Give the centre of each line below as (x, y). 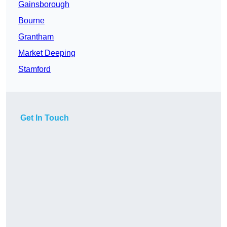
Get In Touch (45, 118)
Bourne (31, 21)
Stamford (34, 69)
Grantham (36, 37)
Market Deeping (47, 53)
